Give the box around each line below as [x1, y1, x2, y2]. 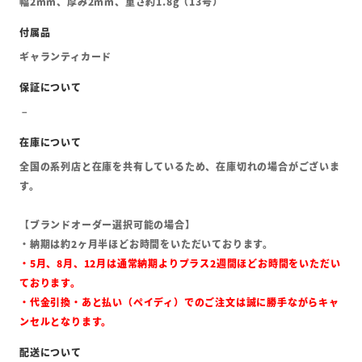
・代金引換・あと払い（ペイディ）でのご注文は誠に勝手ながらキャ [19, 295, 339, 309]
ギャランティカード [19, 49, 112, 64]
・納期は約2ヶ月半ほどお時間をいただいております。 [19, 237, 273, 251]
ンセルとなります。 [19, 314, 112, 329]
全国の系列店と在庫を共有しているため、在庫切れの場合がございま [19, 159, 340, 174]
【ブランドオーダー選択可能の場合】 [19, 217, 196, 232]
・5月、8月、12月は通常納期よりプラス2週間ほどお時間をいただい [19, 256, 341, 271]
